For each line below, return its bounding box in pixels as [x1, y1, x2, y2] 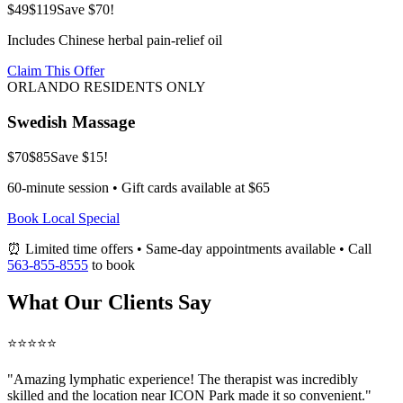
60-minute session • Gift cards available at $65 [7, 179, 270, 195]
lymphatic [69, 372, 125, 388]
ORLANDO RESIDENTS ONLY [7, 79, 206, 95]
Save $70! [57, 2, 114, 18]
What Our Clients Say [7, 291, 211, 315]
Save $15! [50, 148, 108, 165]
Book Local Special [7, 210, 120, 226]
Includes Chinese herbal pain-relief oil [7, 32, 222, 49]
